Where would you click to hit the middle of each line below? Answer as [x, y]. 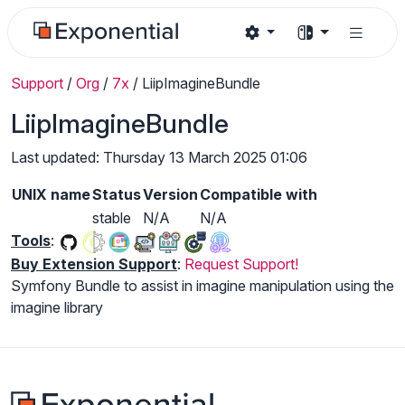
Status [117, 194]
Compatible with [259, 194]
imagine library [57, 307]
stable [112, 218]
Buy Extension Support [94, 264]
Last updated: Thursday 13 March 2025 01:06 [159, 157]
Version [170, 194]
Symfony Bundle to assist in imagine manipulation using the [202, 285]
